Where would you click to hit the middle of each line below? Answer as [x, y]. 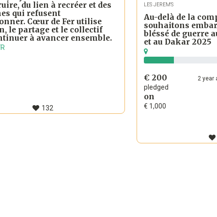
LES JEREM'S [158, 4]
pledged [156, 87]
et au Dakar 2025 [177, 42]
